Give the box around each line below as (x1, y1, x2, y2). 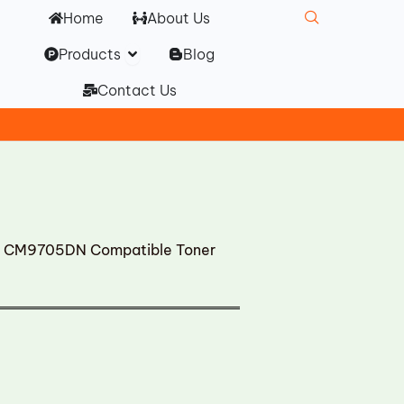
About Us (147, 9, 211, 27)
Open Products (124, 41, 232, 59)
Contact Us (96, 81, 177, 99)
